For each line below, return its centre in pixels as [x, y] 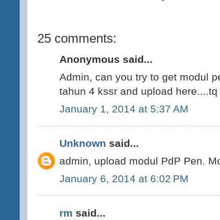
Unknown [83, 143]
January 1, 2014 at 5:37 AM [124, 109]
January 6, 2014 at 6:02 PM [124, 178]
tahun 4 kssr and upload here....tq [138, 91]
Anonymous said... [106, 59]
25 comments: [77, 38]
